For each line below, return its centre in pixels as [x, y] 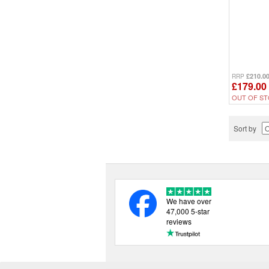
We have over [189, 201]
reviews [179, 222]
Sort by [248, 128]
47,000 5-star [188, 211]
